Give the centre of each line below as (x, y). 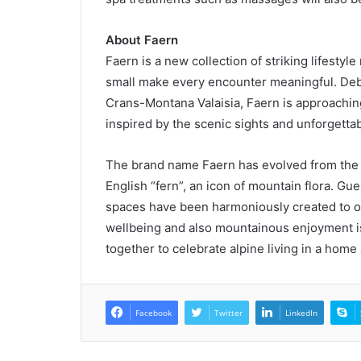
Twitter (228, 313)
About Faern (141, 40)
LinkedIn (301, 313)
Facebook (153, 313)
